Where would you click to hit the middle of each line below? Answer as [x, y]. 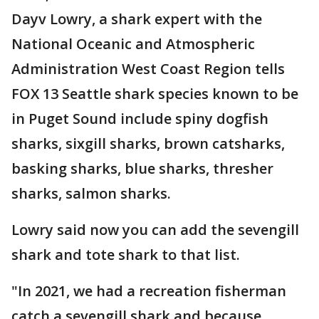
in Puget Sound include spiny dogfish [140, 119]
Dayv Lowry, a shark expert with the [137, 19]
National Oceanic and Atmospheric [133, 44]
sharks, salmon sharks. [91, 193]
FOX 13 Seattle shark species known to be [155, 94]
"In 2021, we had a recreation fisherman [149, 291]
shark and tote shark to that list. [126, 255]
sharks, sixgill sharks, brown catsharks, [148, 143]
